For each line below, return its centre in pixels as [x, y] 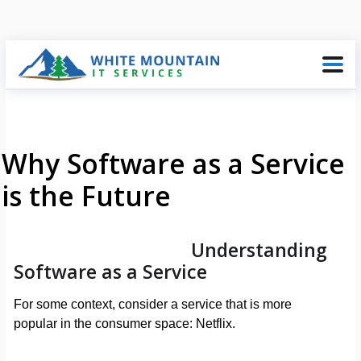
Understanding [259, 250]
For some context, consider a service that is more [152, 305]
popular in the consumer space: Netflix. [124, 324]
